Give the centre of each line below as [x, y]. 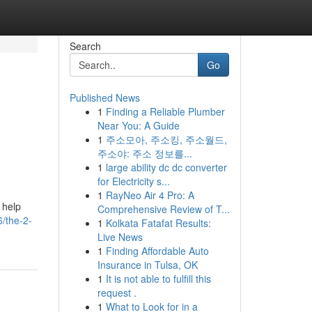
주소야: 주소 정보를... [145, 153]
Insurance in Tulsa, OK [147, 265]
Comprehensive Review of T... [163, 209]
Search [85, 46]
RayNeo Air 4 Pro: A [150, 195]
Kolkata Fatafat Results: [158, 223]
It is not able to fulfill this [158, 279]
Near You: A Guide [138, 125]
